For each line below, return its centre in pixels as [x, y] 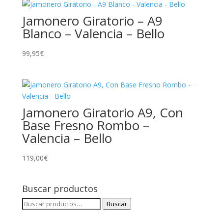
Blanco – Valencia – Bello [93, 34]
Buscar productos [60, 188]
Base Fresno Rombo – [85, 125]
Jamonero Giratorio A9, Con [102, 113]
